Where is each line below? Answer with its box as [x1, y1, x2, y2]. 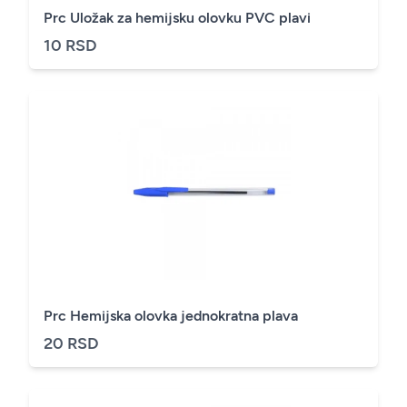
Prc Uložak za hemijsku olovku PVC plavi [44, 9, 311, 26]
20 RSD [44, 333, 99, 353]
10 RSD [44, 35, 97, 55]
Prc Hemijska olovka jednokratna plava [263, 307, 298, 324]
